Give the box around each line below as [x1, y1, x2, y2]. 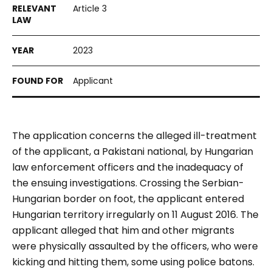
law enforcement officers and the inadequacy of [12, 160, 243, 174]
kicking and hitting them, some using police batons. [12, 255, 254, 269]
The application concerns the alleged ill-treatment [12, 129, 257, 143]
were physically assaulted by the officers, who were [12, 239, 258, 253]
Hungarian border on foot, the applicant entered [12, 192, 244, 206]
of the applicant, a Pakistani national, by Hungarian [12, 144, 253, 158]
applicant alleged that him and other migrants [12, 223, 234, 237]
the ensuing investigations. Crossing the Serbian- [12, 176, 244, 190]
